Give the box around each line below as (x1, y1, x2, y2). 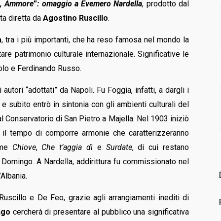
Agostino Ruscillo (43, 13, 108, 23)
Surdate (106, 142, 132, 152)
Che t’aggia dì (41, 142, 93, 152)
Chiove (12, 142, 36, 152)
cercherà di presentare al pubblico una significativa (10, 207, 189, 217)
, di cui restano (132, 142, 189, 152)
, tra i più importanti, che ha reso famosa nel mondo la (1, 35, 189, 44)
